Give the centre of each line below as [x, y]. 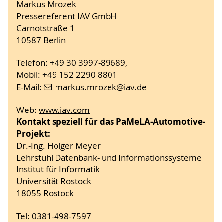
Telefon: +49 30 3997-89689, [72, 63]
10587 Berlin [41, 40]
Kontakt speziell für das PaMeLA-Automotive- [111, 122]
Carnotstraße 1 [46, 28]
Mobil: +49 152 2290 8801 [67, 75]
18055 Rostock [45, 194]
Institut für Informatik [58, 170]
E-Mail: [30, 87]
